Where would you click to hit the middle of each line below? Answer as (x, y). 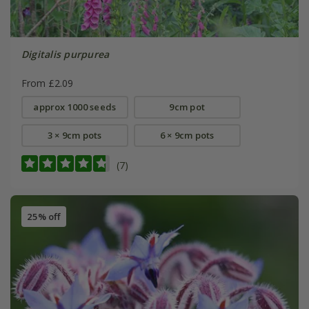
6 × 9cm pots (187, 136)
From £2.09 (47, 83)
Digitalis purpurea (65, 54)
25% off (43, 216)
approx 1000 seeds (75, 107)
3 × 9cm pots (74, 136)
